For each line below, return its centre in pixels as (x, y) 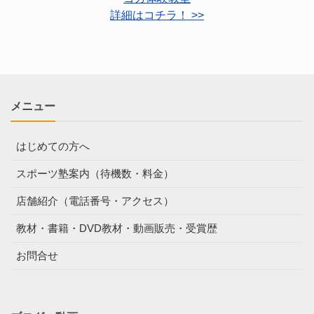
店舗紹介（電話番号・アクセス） (95, 200)
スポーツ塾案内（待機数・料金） (95, 173)
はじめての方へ (53, 146)
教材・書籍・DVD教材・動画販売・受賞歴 (117, 228)
